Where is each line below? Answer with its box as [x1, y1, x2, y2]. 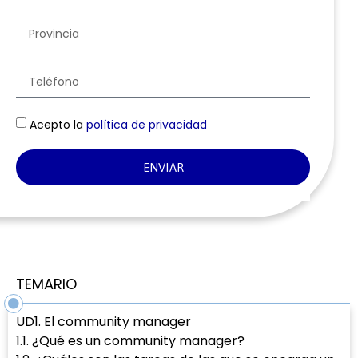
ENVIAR [142, 161, 184, 175]
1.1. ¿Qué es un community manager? [16, 332, 245, 351]
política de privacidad [86, 116, 207, 133]
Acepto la [30, 116, 86, 133]
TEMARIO [16, 274, 77, 295]
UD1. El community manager [16, 312, 191, 332]
